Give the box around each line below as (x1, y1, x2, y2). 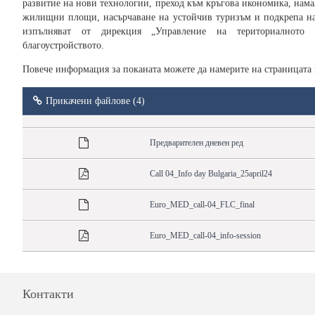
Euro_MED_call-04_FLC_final (150, 200, 255, 210)
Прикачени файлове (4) (46, 95, 145, 106)
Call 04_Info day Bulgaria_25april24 (150, 169, 272, 179)
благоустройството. (22, 40, 104, 51)
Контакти (22, 287, 74, 302)
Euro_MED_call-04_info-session (150, 231, 261, 241)
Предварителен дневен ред (150, 138, 243, 148)
